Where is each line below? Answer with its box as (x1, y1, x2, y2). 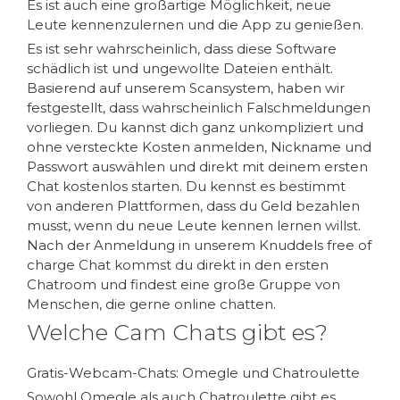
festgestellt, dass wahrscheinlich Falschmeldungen (27, 98, 371, 116)
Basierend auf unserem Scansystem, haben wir (27, 79, 345, 96)
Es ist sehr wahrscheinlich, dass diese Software (27, 39, 337, 57)
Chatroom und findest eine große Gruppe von (27, 275, 340, 293)
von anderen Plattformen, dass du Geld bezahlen (27, 196, 360, 214)
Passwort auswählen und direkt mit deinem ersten (27, 157, 368, 175)
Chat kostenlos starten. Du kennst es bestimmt (27, 177, 346, 195)
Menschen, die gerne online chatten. (27, 295, 276, 312)
